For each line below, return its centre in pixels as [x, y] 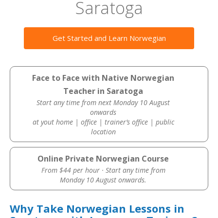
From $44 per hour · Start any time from [103, 170]
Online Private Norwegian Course [103, 159]
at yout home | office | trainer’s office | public [103, 122]
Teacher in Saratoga [103, 91]
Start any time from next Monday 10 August [103, 102]
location [103, 132]
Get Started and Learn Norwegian [109, 38]
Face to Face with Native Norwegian [103, 78]
